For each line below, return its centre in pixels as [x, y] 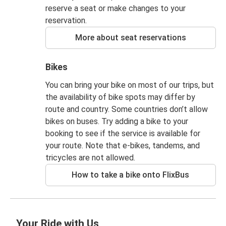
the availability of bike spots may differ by [120, 97]
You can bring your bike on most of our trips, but [129, 85]
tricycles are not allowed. [90, 158]
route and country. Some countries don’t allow [126, 109]
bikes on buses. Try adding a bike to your [117, 121]
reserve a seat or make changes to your [115, 8]
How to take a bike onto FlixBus [131, 175]
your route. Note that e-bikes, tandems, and [122, 146]
